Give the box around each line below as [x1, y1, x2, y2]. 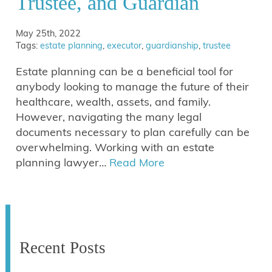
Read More [109, 155, 165, 170]
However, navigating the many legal [16, 110, 202, 124]
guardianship [146, 40, 199, 52]
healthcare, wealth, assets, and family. [16, 95, 211, 109]
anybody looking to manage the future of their [16, 80, 250, 94]
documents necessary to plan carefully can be [16, 125, 250, 140]
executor [107, 40, 142, 52]
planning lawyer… [16, 155, 110, 170]
